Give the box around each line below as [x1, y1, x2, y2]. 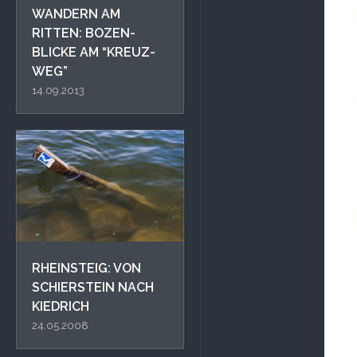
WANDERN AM [32, 6, 120, 22]
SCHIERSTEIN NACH [32, 280, 154, 296]
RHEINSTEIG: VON [32, 261, 141, 277]
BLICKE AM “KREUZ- [32, 44, 155, 60]
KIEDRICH [32, 299, 89, 315]
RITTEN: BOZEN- [32, 25, 135, 41]
